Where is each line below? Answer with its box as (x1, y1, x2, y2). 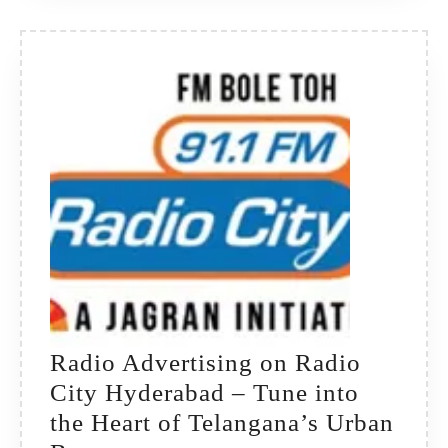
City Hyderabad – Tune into (50, 379, 359, 407)
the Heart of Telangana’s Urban (50, 409, 394, 437)
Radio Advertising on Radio (50, 349, 361, 377)
